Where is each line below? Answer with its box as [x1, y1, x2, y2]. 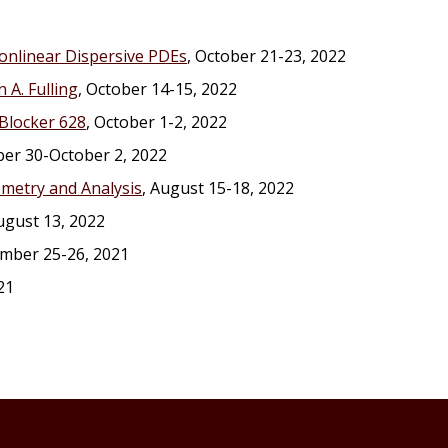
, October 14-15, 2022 [78, 78, 237, 100]
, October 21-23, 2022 [187, 45, 346, 67]
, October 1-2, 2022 [86, 111, 227, 133]
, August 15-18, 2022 [142, 177, 294, 199]
